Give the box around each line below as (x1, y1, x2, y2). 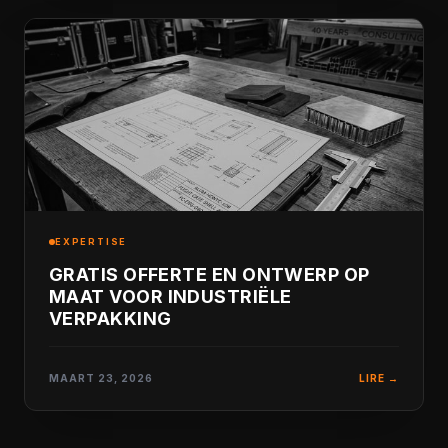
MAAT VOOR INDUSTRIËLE (49, 286, 292, 307)
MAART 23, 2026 (49, 372, 153, 384)
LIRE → (359, 372, 399, 384)
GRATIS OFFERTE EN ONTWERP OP (49, 264, 370, 285)
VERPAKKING (49, 308, 172, 329)
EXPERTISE (55, 236, 128, 247)
